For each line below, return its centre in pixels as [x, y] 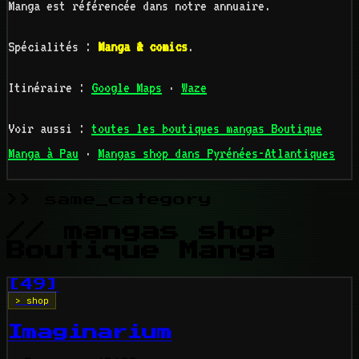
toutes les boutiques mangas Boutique [207, 129]
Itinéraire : [50, 88]
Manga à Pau [43, 153]
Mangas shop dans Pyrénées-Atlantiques [216, 153]
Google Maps [127, 88]
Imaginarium [90, 332]
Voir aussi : [50, 129]
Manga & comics [143, 47]
